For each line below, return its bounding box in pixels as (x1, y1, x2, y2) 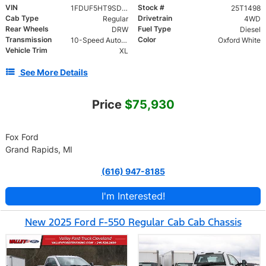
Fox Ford (5, 131, 39, 142)
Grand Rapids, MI (5, 144, 72, 154)
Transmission (5, 34, 52, 44)
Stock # (138, 2, 164, 12)
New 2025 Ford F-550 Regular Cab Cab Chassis (24, 215, 242, 229)
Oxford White (217, 35, 261, 45)
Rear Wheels (5, 24, 49, 33)
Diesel (239, 24, 261, 34)
